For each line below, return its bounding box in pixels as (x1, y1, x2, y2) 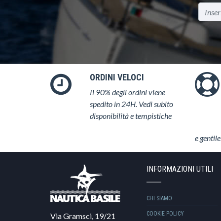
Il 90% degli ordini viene (90, 87, 165, 97)
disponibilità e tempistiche (90, 111, 172, 120)
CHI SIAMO (147, 195, 172, 202)
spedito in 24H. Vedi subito (90, 99, 173, 109)
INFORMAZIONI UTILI (147, 164, 213, 174)
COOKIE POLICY (147, 210, 184, 217)
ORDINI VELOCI (90, 72, 144, 82)
